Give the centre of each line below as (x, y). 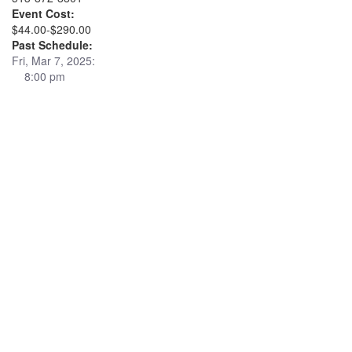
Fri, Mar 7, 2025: (53, 60)
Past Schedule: (52, 45)
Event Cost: (43, 13)
